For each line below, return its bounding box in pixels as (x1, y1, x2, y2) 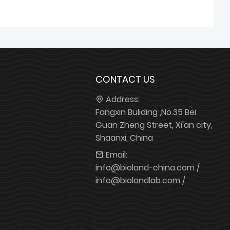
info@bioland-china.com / (95, 162, 200, 174)
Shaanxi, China (95, 132, 153, 144)
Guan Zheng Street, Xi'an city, (95, 119, 213, 131)
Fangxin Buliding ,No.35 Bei (95, 106, 196, 119)
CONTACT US (95, 73, 155, 86)
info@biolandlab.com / (95, 175, 185, 187)
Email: (105, 149, 127, 161)
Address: (105, 93, 140, 106)
